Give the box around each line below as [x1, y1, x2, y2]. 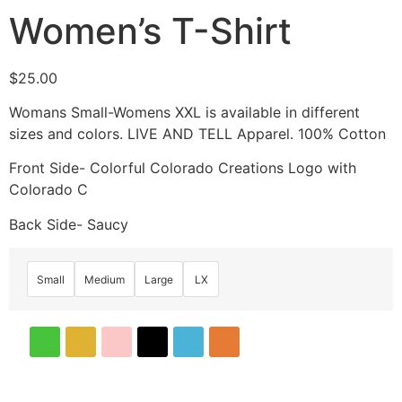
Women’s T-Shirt [9, 8, 292, 53]
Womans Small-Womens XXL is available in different [9, 103, 360, 122]
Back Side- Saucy [9, 214, 128, 233]
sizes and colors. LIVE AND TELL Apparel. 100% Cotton [9, 125, 386, 144]
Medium [84, 272, 125, 286]
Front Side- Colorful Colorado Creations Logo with [9, 159, 356, 178]
